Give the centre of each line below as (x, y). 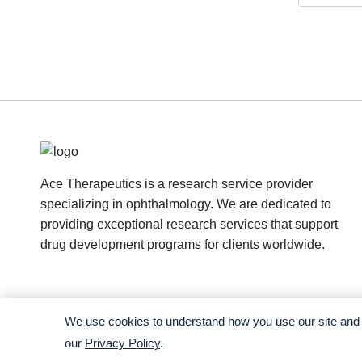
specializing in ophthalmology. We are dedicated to (186, 204)
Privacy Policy (122, 343)
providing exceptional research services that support (189, 224)
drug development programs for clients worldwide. (183, 244)
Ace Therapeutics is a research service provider (177, 184)
